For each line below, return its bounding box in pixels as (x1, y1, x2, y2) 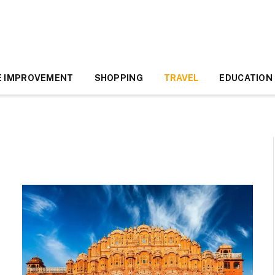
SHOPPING (94, 73, 143, 83)
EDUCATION (219, 73, 273, 83)
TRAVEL (163, 73, 199, 83)
